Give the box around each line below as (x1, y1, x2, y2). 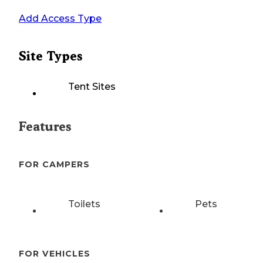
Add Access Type (19, 13, 102, 25)
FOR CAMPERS (19, 159, 90, 170)
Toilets (68, 198, 100, 210)
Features (19, 119, 71, 134)
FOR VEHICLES (19, 248, 90, 259)
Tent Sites (68, 81, 116, 93)
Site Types (19, 49, 82, 64)
